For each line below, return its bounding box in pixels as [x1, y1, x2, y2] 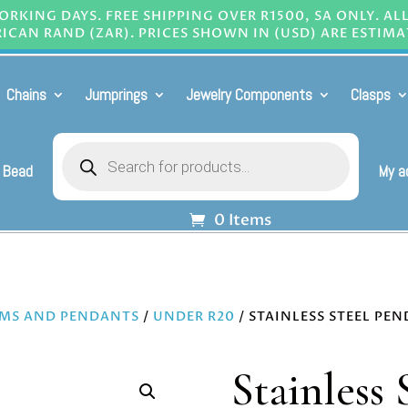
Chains [6, 85, 47, 105]
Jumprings [85, 85, 148, 105]
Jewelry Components [186, 85, 313, 105]
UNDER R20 [153, 307, 236, 325]
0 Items [213, 209, 271, 230]
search [60, 151, 102, 168]
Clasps [351, 85, 392, 105]
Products [60, 138, 118, 156]
